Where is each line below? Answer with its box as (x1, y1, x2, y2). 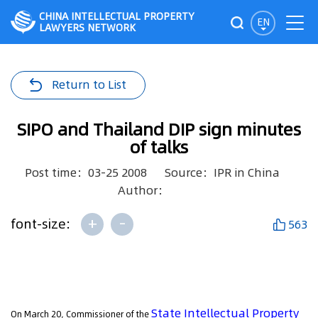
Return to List (52, 77, 126, 92)
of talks (130, 136, 188, 159)
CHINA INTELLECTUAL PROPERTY (39, 9, 194, 23)
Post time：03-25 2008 (24, 165, 147, 180)
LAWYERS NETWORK (39, 21, 136, 35)
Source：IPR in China (164, 165, 280, 180)
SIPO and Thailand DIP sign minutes (17, 118, 301, 141)
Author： (117, 182, 169, 198)
